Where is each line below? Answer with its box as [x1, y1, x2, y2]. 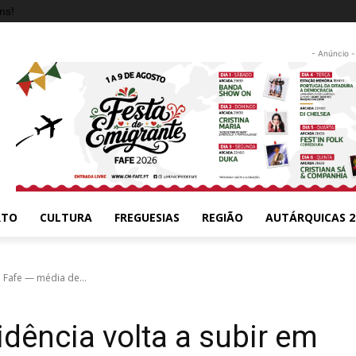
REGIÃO [202, 209, 243, 225]
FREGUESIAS [114, 209, 180, 225]
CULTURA [40, 209, 92, 225]
